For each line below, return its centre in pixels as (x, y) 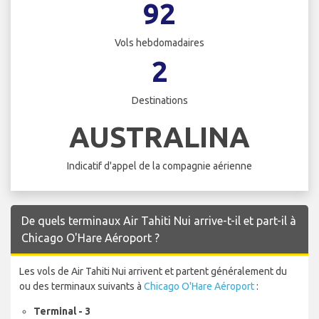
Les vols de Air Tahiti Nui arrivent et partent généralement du (153, 271)
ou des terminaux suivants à (82, 286)
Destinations (159, 101)
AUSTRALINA (159, 137)
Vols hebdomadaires (159, 43)
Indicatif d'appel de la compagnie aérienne (159, 166)
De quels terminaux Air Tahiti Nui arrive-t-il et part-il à (159, 220)
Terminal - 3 (62, 311)
